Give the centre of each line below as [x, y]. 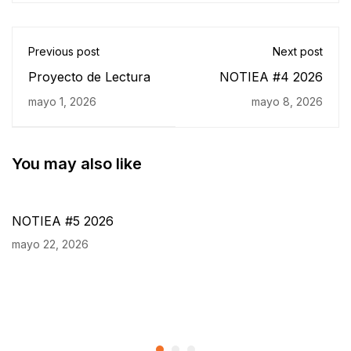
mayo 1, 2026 [62, 101]
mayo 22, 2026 [50, 244]
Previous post [64, 51]
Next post [298, 51]
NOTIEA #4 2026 [271, 77]
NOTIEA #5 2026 [63, 221]
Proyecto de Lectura [89, 77]
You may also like [77, 164]
